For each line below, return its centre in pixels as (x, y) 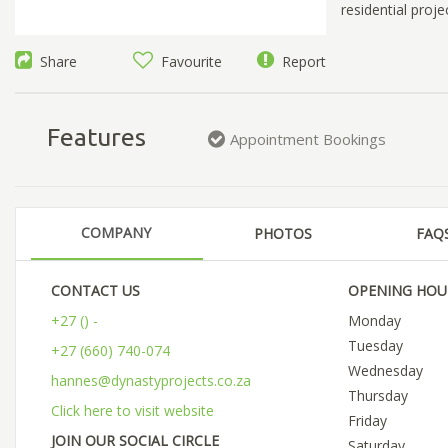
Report (299, 62)
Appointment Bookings (307, 138)
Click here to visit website (132, 411)
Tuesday (375, 346)
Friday (367, 421)
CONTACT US (95, 291)
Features (96, 136)
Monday (374, 321)
